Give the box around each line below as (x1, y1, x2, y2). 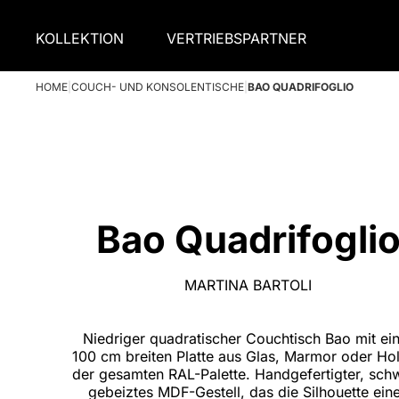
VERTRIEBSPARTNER (167, 28, 306, 47)
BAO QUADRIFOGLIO (248, 80, 354, 94)
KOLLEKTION (36, 28, 124, 47)
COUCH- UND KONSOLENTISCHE (71, 80, 244, 94)
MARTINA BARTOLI (184, 275, 313, 294)
